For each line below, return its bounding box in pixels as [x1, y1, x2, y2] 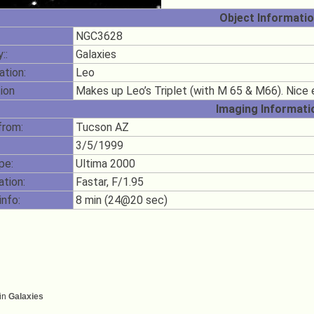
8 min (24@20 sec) [75, 193, 168, 207]
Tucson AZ [75, 121, 129, 135]
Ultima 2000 [75, 157, 135, 171]
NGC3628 [75, 29, 123, 43]
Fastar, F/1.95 [75, 175, 144, 189]
